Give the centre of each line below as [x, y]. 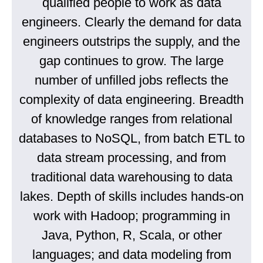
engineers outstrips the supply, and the [131, 42]
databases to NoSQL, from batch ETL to [131, 139]
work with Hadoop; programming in [131, 216]
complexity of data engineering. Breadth [131, 100]
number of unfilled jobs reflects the [131, 80]
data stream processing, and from [131, 158]
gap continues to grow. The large [131, 61]
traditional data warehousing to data [131, 177]
